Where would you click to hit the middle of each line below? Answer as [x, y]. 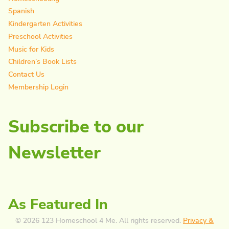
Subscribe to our [76, 127]
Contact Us [26, 75]
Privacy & [198, 221]
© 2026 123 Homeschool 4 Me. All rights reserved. [99, 221]
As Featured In [58, 205]
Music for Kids [31, 49]
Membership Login [38, 87]
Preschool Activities [40, 36]
